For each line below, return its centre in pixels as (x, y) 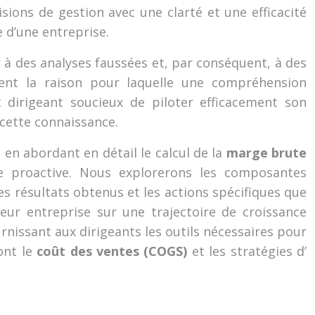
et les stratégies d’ (249, 251)
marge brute (266, 153)
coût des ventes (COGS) (114, 251)
